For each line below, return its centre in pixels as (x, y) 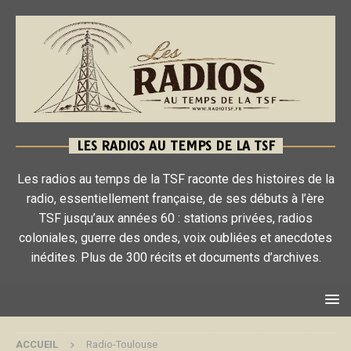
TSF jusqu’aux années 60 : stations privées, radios (175, 218)
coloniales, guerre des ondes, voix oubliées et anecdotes (175, 237)
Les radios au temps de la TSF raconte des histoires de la (175, 179)
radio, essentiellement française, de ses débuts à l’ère (175, 198)
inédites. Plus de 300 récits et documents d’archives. (175, 257)
